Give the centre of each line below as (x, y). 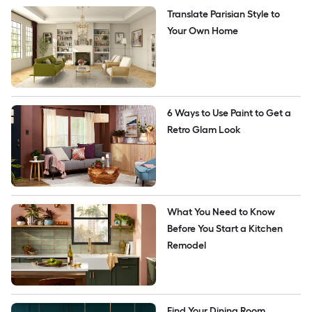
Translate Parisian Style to (224, 14)
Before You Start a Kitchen (225, 229)
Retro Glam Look (204, 130)
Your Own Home (203, 31)
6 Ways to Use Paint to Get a (229, 113)
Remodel (188, 246)
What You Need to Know (221, 212)
